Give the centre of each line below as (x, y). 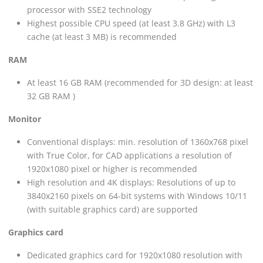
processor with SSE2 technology (89, 9)
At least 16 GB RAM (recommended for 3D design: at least (140, 82)
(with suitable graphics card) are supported (112, 209)
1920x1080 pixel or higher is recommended (112, 168)
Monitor (25, 119)
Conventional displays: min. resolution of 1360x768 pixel (138, 141)
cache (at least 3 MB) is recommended (102, 36)
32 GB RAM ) (51, 96)
